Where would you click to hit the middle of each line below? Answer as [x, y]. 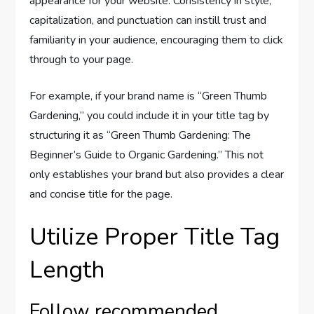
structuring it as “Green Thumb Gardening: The [141, 135]
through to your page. [82, 59]
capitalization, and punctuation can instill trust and [148, 20]
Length [67, 269]
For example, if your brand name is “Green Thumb [149, 96]
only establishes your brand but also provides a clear [157, 174]
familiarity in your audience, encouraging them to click [157, 40]
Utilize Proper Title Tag [155, 237]
